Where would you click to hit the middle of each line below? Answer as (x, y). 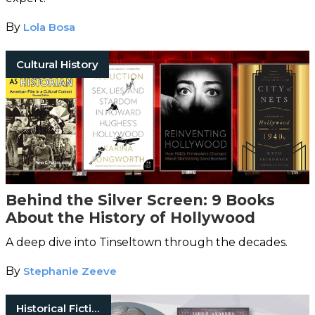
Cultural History (57, 65)
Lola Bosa (49, 27)
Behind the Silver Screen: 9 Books (140, 200)
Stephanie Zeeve (70, 271)
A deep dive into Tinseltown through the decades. (148, 243)
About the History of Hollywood (133, 218)
